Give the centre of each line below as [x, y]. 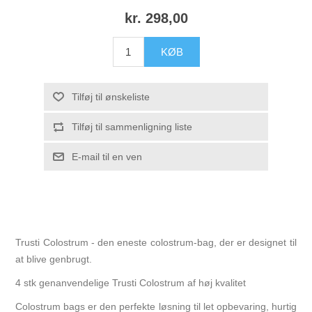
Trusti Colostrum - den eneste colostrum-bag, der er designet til [156, 243]
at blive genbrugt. [54, 259]
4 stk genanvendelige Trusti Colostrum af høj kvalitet [131, 283]
